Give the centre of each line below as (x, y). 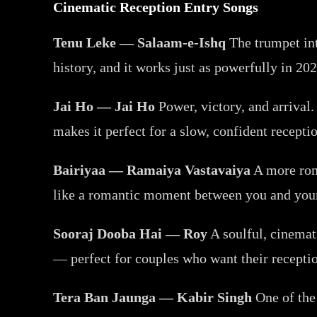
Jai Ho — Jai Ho (104, 106)
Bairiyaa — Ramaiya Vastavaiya (152, 169)
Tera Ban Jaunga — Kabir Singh (153, 297)
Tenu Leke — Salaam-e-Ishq (140, 42)
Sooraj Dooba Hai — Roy (131, 233)
